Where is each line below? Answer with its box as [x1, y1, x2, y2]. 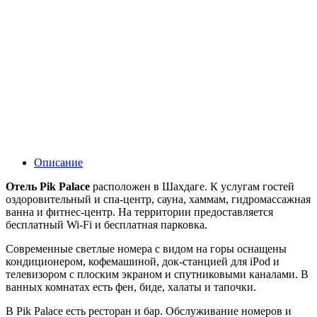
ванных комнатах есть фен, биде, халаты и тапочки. [6, 280, 256, 293]
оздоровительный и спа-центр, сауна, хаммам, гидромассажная [6, 192, 311, 205]
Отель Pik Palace [6, 180, 90, 192]
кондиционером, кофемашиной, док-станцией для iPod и [6, 255, 279, 267]
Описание [34, 156, 83, 168]
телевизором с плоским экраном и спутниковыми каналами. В [6, 267, 309, 280]
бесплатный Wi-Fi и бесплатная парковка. [6, 218, 207, 231]
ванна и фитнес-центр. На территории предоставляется [6, 205, 273, 218]
